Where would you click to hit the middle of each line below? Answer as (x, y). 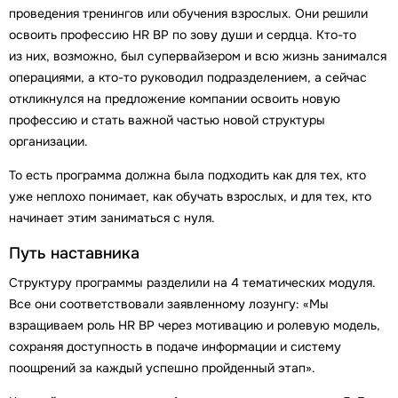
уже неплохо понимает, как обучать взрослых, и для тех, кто (190, 196)
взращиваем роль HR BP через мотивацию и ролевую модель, (195, 325)
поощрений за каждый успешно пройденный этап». (162, 367)
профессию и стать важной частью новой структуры (167, 119)
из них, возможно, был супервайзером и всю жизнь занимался (198, 56)
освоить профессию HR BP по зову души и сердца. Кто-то (183, 34)
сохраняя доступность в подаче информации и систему (175, 346)
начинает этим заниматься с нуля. (112, 217)
